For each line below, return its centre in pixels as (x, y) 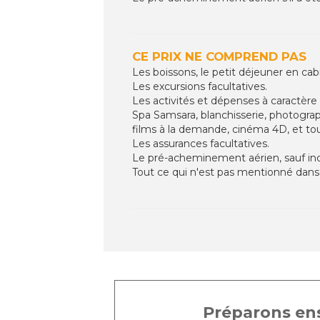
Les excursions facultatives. (200, 86)
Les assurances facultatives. (201, 143)
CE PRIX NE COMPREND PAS (219, 56)
